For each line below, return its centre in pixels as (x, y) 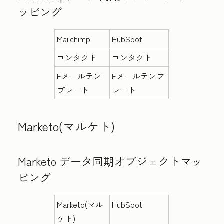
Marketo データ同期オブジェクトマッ (110, 161)
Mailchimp (74, 39)
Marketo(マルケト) (66, 126)
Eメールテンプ (138, 76)
